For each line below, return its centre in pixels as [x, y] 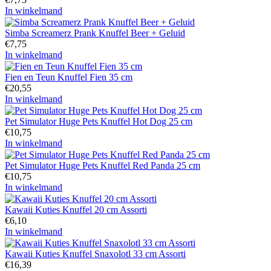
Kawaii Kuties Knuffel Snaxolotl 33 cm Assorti [95, 254]
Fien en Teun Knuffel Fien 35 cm [69, 77]
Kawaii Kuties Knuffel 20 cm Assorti [76, 210]
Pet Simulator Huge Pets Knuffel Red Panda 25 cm [103, 165]
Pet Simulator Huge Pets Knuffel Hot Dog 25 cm [99, 121]
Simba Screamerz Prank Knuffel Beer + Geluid [95, 33]
